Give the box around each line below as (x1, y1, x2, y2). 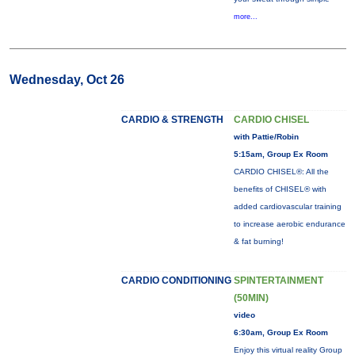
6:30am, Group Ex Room (233, 328, 328, 337)
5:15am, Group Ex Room (233, 150, 328, 158)
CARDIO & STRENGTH (120, 114, 223, 125)
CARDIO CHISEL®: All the (233, 167, 329, 176)
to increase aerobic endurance (233, 219, 345, 228)
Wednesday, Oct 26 (9, 73, 124, 86)
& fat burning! (233, 237, 284, 246)
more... (233, 13, 258, 21)
